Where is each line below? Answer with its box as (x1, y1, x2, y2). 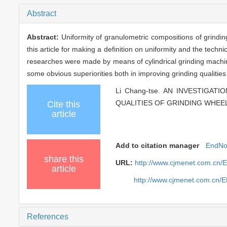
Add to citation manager (116, 141, 200, 149)
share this (44, 154, 84, 164)
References (27, 212, 68, 221)
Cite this (47, 99, 80, 109)
